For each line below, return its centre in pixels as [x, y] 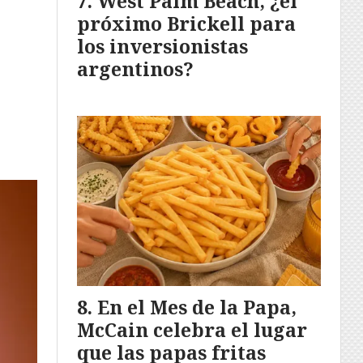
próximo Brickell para [186, 24]
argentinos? [135, 69]
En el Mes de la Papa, [197, 307]
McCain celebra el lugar [192, 329]
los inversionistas [162, 47]
